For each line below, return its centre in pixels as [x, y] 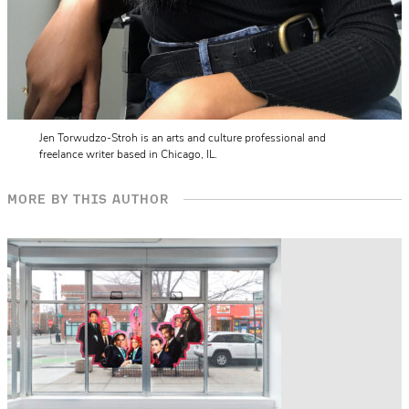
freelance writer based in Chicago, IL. [128, 155]
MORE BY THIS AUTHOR [89, 199]
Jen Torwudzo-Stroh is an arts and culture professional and [182, 138]
